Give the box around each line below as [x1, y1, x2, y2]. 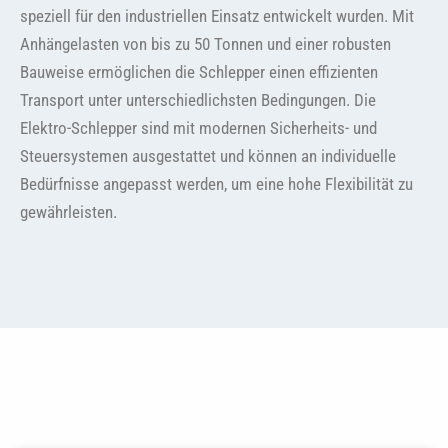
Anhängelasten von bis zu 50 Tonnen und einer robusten [20, 33, 391, 54]
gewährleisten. [20, 201, 117, 222]
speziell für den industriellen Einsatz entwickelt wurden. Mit [20, 5, 414, 26]
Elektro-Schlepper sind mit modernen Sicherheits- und [20, 117, 377, 138]
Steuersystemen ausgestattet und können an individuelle [20, 145, 396, 166]
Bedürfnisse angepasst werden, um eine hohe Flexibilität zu [20, 173, 413, 194]
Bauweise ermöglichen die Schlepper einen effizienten [20, 61, 378, 82]
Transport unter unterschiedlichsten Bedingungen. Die [20, 89, 376, 110]
